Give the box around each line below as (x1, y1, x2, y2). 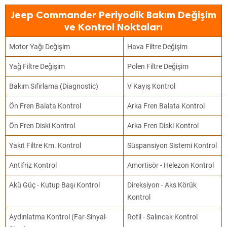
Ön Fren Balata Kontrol (9, 102, 82, 110)
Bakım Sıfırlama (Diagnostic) (9, 82, 99, 90)
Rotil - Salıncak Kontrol (127, 213, 198, 221)
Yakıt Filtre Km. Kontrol (9, 141, 82, 149)
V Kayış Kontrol (127, 82, 176, 90)
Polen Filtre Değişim (127, 62, 189, 70)
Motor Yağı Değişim (9, 43, 70, 51)
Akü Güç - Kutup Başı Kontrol (9, 181, 100, 189)
